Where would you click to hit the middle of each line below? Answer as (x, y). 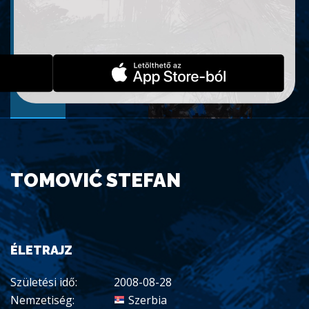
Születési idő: (44, 282)
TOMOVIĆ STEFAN (96, 180)
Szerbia (148, 300)
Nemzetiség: (42, 300)
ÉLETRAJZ (41, 250)
